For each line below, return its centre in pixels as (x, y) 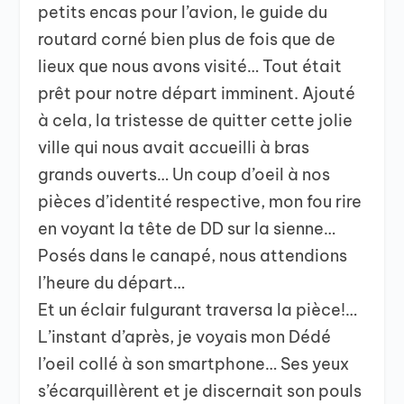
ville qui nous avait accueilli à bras (174, 147)
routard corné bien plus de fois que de (187, 39)
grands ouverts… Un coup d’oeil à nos (184, 174)
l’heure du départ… (112, 282)
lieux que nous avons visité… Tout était (190, 66)
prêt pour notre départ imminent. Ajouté (197, 93)
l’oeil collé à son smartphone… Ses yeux (194, 363)
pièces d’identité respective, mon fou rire (200, 201)
